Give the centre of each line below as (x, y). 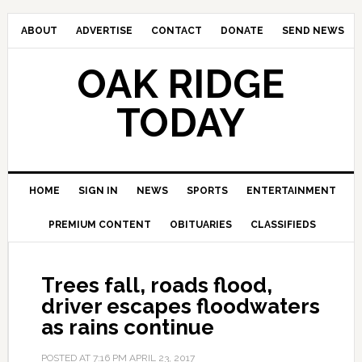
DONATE (242, 31)
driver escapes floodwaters (180, 306)
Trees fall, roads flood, (156, 285)
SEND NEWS (313, 31)
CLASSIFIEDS (284, 225)
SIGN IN (98, 191)
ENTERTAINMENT (291, 191)
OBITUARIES (201, 225)
